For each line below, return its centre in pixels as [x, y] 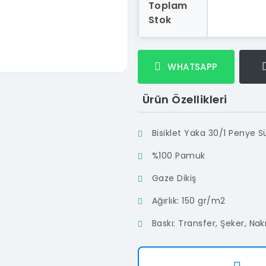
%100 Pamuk [179, 156]
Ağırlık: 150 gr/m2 [189, 201]
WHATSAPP [191, 67]
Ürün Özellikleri [185, 99]
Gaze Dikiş [174, 178]
